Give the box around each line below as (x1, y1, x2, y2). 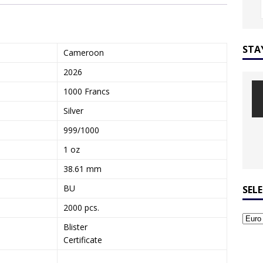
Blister (63, 221, 87, 232)
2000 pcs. (63, 201, 99, 213)
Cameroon (63, 46, 104, 58)
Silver (63, 104, 83, 116)
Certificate (63, 234, 102, 245)
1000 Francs (63, 85, 110, 97)
